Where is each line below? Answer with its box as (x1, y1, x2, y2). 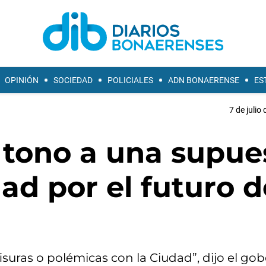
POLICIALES (107, 75, 153, 85)
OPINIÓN (5, 75, 39, 85)
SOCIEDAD (53, 75, 93, 85)
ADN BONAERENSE (168, 75, 239, 85)
